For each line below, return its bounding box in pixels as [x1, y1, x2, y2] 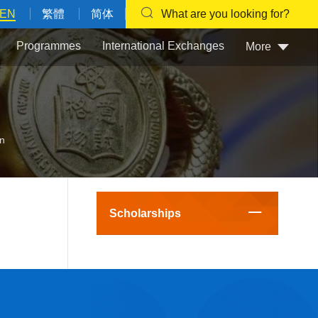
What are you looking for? [161, 8, 290, 20]
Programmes [16, 40, 81, 53]
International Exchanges [102, 40, 224, 53]
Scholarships [109, 207, 181, 219]
